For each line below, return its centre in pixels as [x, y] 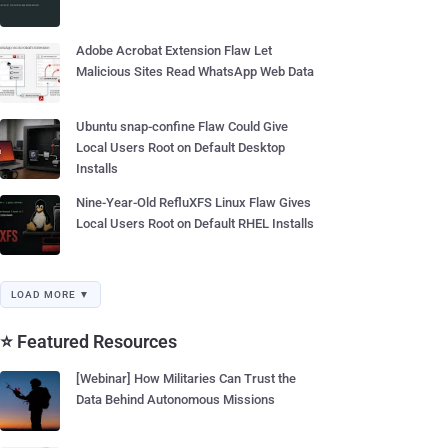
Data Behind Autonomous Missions [175, 399]
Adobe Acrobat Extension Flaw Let [174, 50]
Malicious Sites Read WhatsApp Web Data [195, 71]
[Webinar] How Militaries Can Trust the [186, 378]
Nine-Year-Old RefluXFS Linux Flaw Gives [193, 202]
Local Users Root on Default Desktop [180, 147]
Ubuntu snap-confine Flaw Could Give [182, 126]
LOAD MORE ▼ [50, 294]
